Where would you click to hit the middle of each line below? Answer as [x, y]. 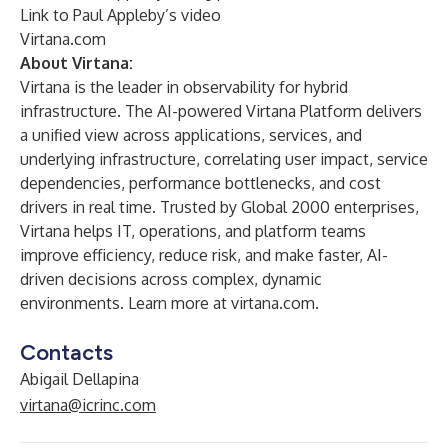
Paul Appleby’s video [147, 15]
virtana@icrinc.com [88, 405]
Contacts [66, 352]
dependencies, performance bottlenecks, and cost [200, 183]
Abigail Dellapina [79, 379]
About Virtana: [76, 63]
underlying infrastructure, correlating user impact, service [224, 159]
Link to [46, 15]
